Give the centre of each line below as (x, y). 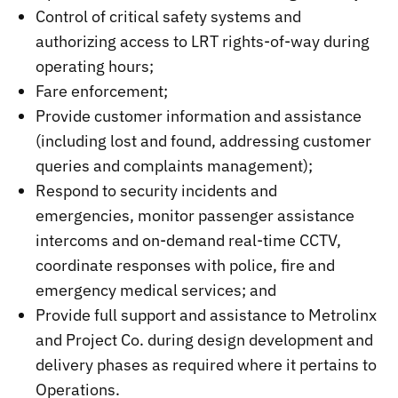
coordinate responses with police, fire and (186, 265)
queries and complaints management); (175, 165)
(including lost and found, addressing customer (204, 140)
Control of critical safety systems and (169, 16)
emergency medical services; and (156, 290)
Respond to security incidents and (157, 190)
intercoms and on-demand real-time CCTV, (189, 240)
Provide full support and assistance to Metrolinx (207, 314)
